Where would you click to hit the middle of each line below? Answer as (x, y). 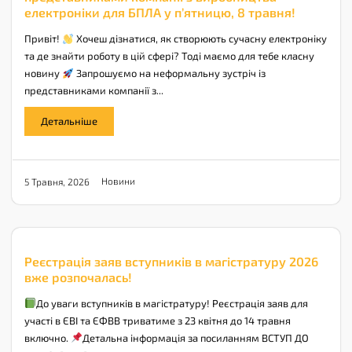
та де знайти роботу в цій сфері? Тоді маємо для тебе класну (169, 56)
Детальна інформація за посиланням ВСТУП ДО (195, 338)
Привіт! (43, 39)
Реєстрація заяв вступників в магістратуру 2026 (171, 262)
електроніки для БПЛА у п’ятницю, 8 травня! (160, 13)
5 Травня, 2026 (57, 181)
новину (43, 73)
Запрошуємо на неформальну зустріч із (169, 73)
